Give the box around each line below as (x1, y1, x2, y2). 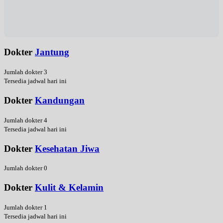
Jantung (35, 47, 69, 58)
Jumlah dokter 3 (4, 68, 47, 76)
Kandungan (35, 95, 85, 106)
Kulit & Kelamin (35, 182, 104, 193)
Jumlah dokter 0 (4, 164, 47, 172)
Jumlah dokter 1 (4, 204, 47, 211)
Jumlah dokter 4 (4, 116, 47, 124)
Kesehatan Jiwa (35, 143, 100, 154)
